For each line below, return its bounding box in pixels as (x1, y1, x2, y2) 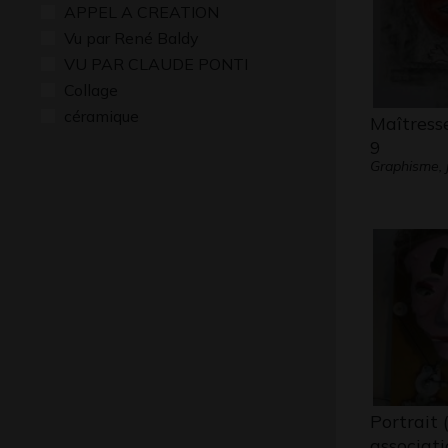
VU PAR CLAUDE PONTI (64, 54, 248, 74)
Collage (64, 80, 118, 100)
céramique (64, 106, 139, 126)
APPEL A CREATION (64, 2, 219, 22)
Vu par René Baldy (64, 28, 199, 48)
